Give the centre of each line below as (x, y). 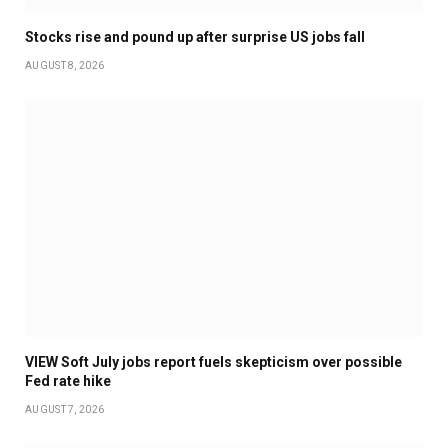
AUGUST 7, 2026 (65, 409)
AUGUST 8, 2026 (65, 65)
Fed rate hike (68, 380)
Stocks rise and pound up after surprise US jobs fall (195, 36)
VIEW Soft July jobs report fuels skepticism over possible (213, 361)
